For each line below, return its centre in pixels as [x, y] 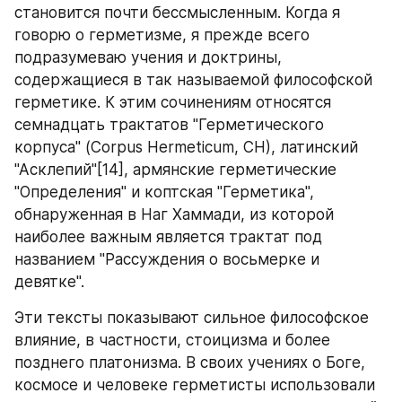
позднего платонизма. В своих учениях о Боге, [190, 363]
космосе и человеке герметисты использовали [195, 385]
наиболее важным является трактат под [168, 237]
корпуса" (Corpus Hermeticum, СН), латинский [186, 147]
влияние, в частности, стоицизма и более [172, 340]
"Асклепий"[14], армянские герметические [175, 170]
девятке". [52, 282]
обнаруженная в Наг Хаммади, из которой [174, 214]
